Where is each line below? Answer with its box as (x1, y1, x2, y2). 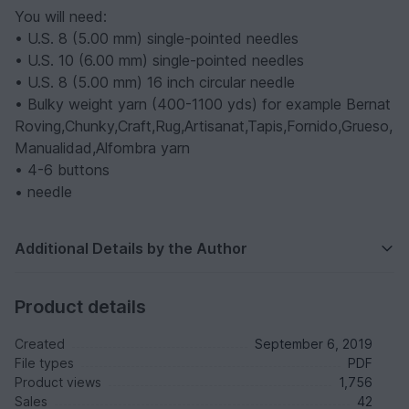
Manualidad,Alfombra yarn (15, 138, 190, 157)
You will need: (15, 6, 107, 26)
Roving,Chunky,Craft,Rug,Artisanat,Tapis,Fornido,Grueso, (15, 116, 393, 135)
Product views (15, 373, 101, 390)
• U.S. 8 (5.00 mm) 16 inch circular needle (15, 72, 295, 91)
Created (15, 335, 65, 351)
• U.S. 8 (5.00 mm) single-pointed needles (15, 28, 299, 47)
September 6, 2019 (255, 335, 372, 351)
